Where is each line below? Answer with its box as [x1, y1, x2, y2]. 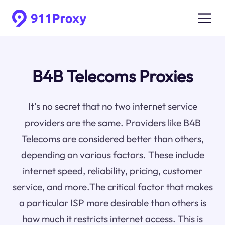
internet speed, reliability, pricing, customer [23, 165, 202, 177]
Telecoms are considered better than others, [21, 133, 204, 145]
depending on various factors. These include [21, 149, 204, 161]
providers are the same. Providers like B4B [24, 117, 201, 129]
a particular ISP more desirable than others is [19, 197, 206, 209]
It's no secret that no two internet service [28, 100, 197, 113]
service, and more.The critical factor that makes [12, 181, 213, 193]
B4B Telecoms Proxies [32, 66, 193, 87]
